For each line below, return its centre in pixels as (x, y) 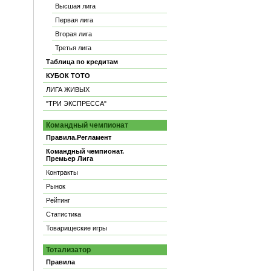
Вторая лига (73, 34)
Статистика (64, 214)
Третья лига (73, 48)
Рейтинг (58, 200)
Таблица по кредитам (82, 62)
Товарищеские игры (77, 228)
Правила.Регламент (79, 137)
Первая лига (74, 20)
